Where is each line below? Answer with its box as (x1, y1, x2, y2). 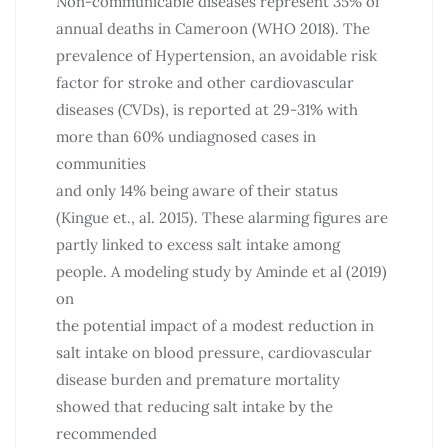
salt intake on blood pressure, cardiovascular (56, 342, 372, 362)
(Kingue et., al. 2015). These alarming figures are (56, 207, 388, 227)
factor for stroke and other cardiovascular (56, 72, 354, 92)
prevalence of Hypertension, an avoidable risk (56, 45, 377, 65)
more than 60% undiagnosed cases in (56, 126, 316, 146)
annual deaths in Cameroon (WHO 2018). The (56, 18, 370, 38)
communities (56, 153, 146, 173)
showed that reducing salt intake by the (56, 396, 333, 416)
